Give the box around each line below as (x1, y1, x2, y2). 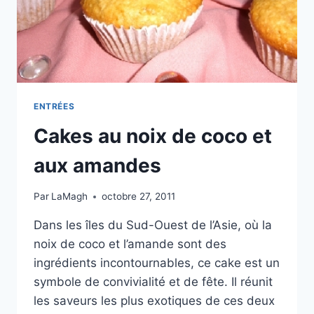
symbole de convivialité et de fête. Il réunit (34, 275, 273, 289)
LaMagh (51, 191, 88, 203)
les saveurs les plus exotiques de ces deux (34, 294, 275, 308)
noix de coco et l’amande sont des (34, 237, 226, 252)
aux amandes (34, 153, 161, 177)
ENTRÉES (34, 100, 75, 111)
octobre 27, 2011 (102, 191, 176, 203)
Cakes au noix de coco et (34, 123, 272, 148)
